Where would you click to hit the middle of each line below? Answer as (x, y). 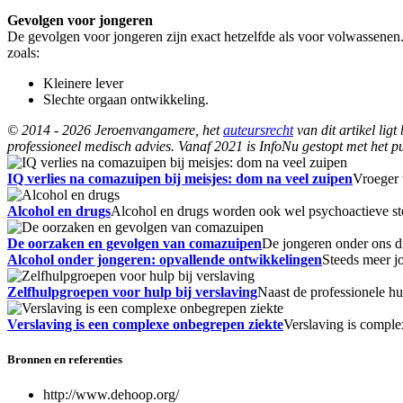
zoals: (23, 53)
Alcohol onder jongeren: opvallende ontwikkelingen (165, 260)
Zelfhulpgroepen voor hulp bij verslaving (132, 292)
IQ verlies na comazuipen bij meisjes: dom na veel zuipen (180, 179)
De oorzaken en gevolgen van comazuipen (134, 244)
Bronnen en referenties (65, 360)
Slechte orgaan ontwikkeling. (126, 100)
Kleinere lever (83, 84)
